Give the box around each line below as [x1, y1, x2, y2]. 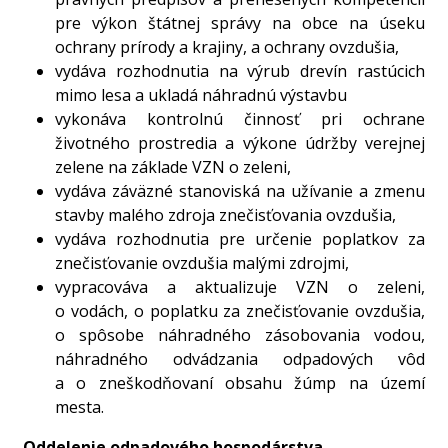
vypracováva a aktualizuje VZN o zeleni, [55, 275, 425, 298]
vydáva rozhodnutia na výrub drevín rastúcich [55, 59, 425, 82]
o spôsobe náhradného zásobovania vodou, [55, 323, 425, 346]
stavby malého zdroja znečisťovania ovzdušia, [55, 203, 397, 226]
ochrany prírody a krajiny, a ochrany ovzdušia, [55, 35, 400, 58]
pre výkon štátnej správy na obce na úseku [55, 11, 425, 34]
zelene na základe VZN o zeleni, [55, 155, 292, 178]
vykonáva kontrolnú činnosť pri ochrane [55, 107, 425, 130]
